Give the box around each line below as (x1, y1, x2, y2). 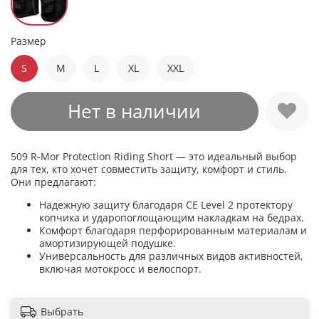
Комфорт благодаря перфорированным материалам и (39, 224, 307, 238)
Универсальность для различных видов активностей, (39, 249, 303, 263)
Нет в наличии (68, 98, 202, 125)
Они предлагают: (11, 175, 96, 189)
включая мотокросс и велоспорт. (39, 262, 202, 276)
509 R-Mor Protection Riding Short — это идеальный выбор (11, 150, 297, 164)
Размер (11, 34, 46, 48)
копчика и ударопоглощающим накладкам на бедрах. (39, 211, 304, 225)
